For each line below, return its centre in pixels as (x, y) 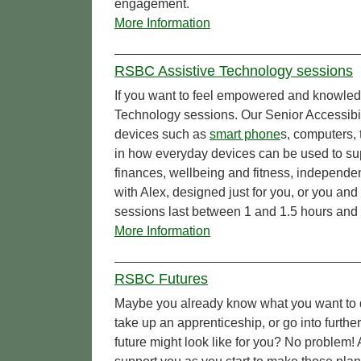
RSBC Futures (161, 279)
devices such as (162, 135)
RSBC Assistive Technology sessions (234, 71)
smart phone (245, 135)
